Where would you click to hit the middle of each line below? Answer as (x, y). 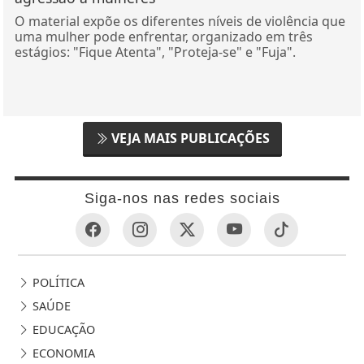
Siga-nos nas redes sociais (182, 199)
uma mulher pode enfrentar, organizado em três (163, 37)
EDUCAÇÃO (63, 330)
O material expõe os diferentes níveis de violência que (180, 22)
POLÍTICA (57, 283)
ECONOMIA (63, 353)
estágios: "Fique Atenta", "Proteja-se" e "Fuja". (155, 52)
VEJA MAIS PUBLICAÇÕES (188, 139)
